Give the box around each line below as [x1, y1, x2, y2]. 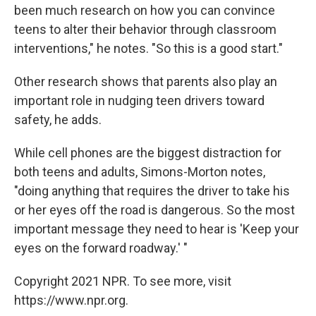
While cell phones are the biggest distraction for [14, 145, 281, 160]
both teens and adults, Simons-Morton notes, [14, 164, 265, 179]
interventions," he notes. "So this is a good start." [14, 41, 283, 56]
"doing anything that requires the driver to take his [14, 183, 290, 198]
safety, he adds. [14, 112, 102, 127]
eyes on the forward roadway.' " [14, 241, 188, 255]
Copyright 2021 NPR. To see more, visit [14, 274, 231, 288]
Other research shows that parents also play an [14, 74, 277, 89]
